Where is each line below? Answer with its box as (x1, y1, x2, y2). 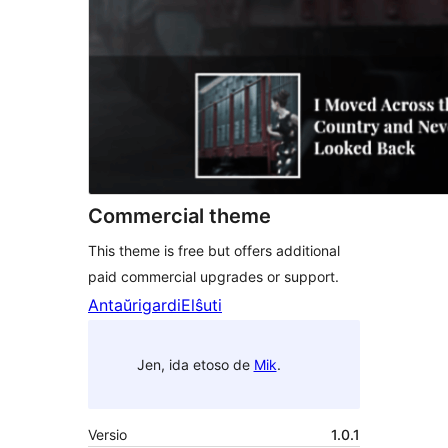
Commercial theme (88, 204, 271, 229)
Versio (88, 426, 127, 444)
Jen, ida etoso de (136, 355, 254, 373)
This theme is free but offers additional (88, 242, 340, 260)
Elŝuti (181, 295, 222, 316)
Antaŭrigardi (88, 295, 181, 316)
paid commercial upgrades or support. (88, 268, 339, 286)
